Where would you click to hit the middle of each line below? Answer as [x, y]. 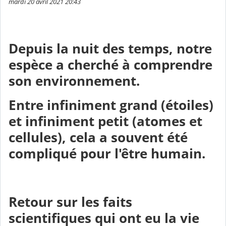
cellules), [37, 138]
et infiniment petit [70, 122]
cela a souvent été [129, 138]
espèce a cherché [64, 65]
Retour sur [45, 202]
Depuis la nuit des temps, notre [110, 49]
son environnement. [74, 81]
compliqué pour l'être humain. [107, 154]
